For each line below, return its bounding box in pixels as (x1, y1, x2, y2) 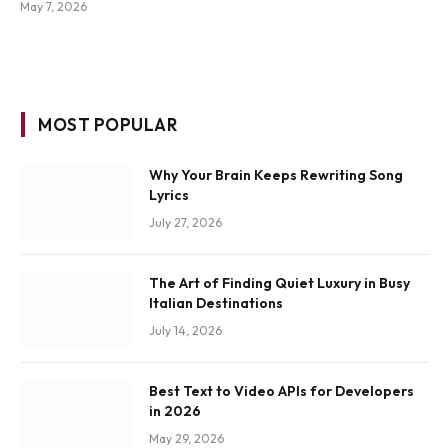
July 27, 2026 (149, 215, 222, 231)
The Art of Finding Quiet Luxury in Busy (149, 274, 410, 293)
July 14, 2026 (149, 323, 222, 339)
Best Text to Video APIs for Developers (149, 382, 414, 401)
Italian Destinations (149, 294, 283, 313)
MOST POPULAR (38, 114, 178, 136)
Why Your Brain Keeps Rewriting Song (149, 166, 403, 185)
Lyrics (149, 186, 189, 205)
